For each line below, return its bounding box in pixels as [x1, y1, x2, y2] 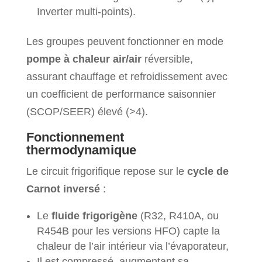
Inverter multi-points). [36, 5, 136, 18]
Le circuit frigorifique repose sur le [26, 165, 187, 177]
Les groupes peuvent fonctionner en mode [26, 35, 223, 47]
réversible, [141, 53, 193, 65]
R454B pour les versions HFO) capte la [36, 225, 220, 237]
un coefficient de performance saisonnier [26, 88, 216, 100]
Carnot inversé [26, 182, 100, 195]
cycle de [187, 165, 229, 177]
